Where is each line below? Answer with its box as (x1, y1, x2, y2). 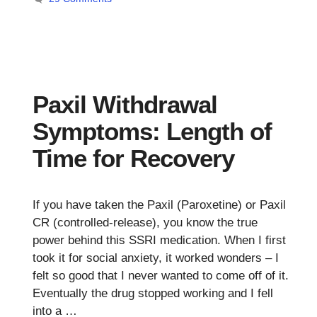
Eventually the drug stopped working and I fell (33, 287, 273, 301)
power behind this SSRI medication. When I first (33, 234, 286, 248)
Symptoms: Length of (33, 117, 272, 146)
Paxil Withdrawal (33, 91, 217, 119)
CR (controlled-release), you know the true (33, 216, 258, 230)
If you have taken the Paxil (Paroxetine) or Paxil (33, 198, 286, 212)
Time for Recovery (33, 144, 234, 173)
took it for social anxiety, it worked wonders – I (33, 251, 279, 265)
